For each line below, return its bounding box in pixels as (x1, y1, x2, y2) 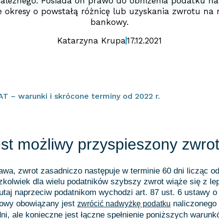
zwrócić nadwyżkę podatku (77, 199, 171, 208)
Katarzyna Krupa (57, 36, 126, 45)
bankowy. (90, 17, 129, 27)
